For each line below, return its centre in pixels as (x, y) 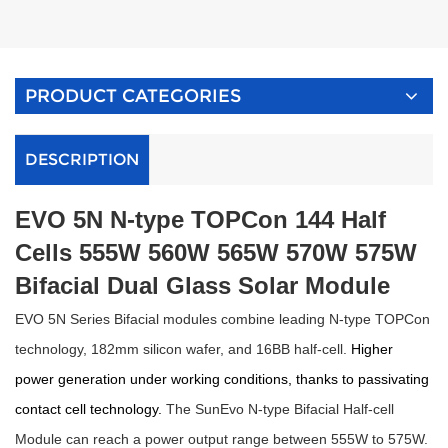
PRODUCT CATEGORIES (133, 96)
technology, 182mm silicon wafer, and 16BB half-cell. (183, 349)
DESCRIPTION (82, 159)
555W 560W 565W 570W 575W (248, 252)
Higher (372, 349)
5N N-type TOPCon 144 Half (229, 219)
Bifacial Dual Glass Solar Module (202, 285)
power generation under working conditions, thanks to (186, 379)
